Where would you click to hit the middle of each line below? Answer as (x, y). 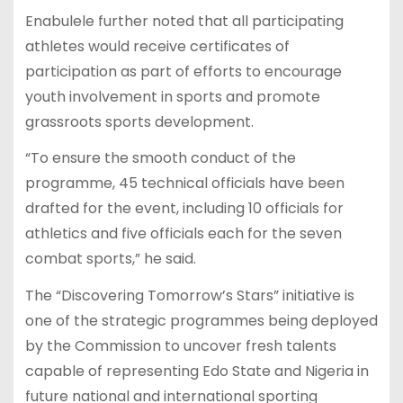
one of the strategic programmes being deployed (201, 321)
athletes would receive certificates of (157, 46)
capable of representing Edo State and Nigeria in (197, 372)
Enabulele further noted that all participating (184, 21)
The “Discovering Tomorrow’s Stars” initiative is (189, 296)
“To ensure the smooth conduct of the (160, 158)
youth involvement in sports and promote (172, 96)
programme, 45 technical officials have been (184, 184)
